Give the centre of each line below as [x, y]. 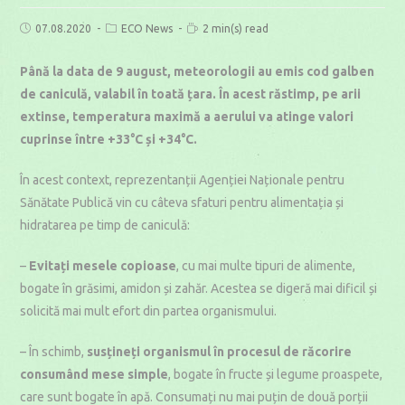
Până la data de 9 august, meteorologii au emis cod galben [198, 71]
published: [45, 41]
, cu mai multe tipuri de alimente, [266, 266]
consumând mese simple [94, 374]
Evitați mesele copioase [103, 266]
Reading [207, 28]
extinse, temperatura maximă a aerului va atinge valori [187, 117]
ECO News [147, 28]
